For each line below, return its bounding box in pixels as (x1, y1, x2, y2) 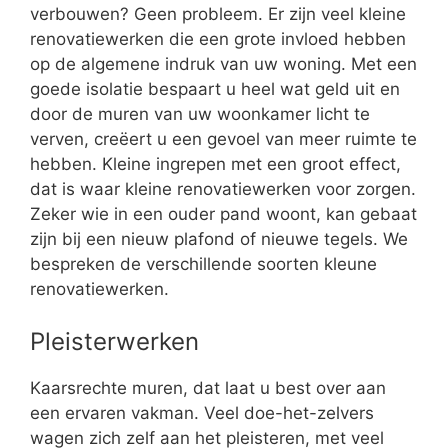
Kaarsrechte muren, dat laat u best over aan (30, 377, 386, 398)
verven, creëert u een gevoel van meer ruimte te (30, 129, 417, 149)
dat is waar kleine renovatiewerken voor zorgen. (30, 179, 416, 199)
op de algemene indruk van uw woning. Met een (30, 54, 417, 74)
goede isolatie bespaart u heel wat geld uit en (30, 79, 400, 99)
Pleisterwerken (30, 326, 199, 356)
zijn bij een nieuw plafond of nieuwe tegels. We (30, 229, 408, 249)
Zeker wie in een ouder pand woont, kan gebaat (30, 204, 417, 224)
